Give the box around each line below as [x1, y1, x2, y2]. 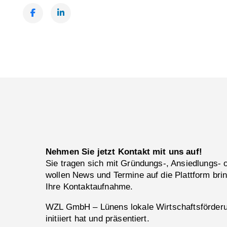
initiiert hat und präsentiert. [46, 214, 149, 223]
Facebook [23, 28, 61, 39]
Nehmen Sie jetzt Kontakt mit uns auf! [46, 147, 202, 157]
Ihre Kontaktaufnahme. [46, 182, 133, 192]
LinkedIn [51, 28, 84, 39]
